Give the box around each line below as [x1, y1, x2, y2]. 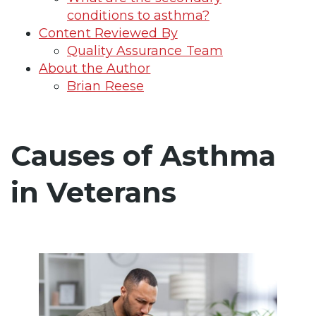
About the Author [39, 60, 151, 76]
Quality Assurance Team [67, 42, 223, 59]
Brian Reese [67, 78, 144, 94]
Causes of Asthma [11, 138, 276, 173]
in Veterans [11, 174, 176, 209]
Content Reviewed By [39, 25, 178, 41]
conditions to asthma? [67, 7, 209, 23]
